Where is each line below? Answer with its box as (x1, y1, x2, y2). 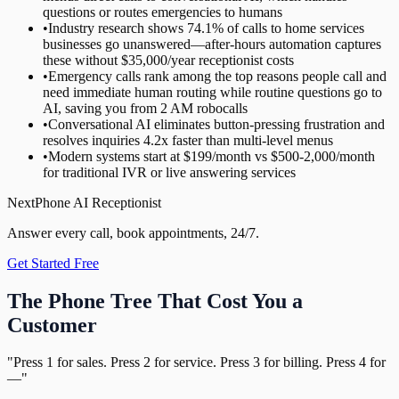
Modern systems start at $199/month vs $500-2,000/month (48, 148, 375, 164)
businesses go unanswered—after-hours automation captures (43, 36, 381, 52)
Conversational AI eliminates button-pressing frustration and (48, 116, 385, 132)
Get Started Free (7, 255, 99, 271)
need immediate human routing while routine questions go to (43, 84, 382, 100)
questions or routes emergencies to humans (43, 4, 282, 20)
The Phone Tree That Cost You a (7, 289, 303, 313)
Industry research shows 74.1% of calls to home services (48, 20, 364, 36)
